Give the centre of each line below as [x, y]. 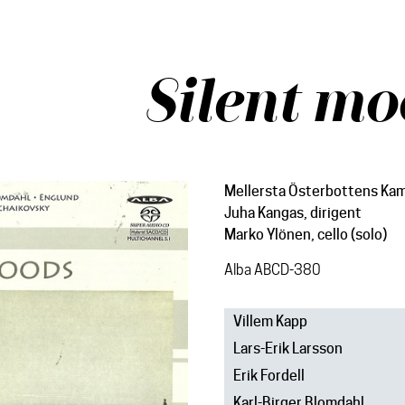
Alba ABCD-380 [272, 270]
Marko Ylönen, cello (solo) [305, 235]
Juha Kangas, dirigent [292, 213]
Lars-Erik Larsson [287, 348]
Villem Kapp [270, 321]
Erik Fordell [268, 376]
